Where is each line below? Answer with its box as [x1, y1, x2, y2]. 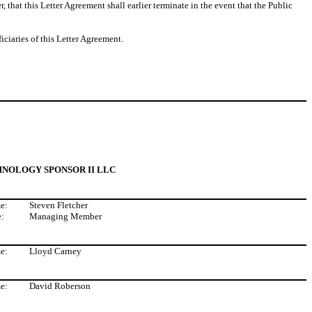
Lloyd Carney [29, 246, 81, 256]
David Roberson [29, 281, 91, 291]
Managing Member [29, 211, 102, 221]
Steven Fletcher [29, 200, 88, 210]
